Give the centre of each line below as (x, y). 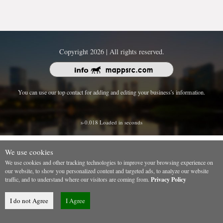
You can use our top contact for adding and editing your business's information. (111, 92)
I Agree (75, 201)
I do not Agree (29, 201)
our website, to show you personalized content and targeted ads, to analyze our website (107, 171)
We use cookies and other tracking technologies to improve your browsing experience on (109, 162)
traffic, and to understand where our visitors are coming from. (78, 179)
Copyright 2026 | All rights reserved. (111, 52)
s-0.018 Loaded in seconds (111, 122)
